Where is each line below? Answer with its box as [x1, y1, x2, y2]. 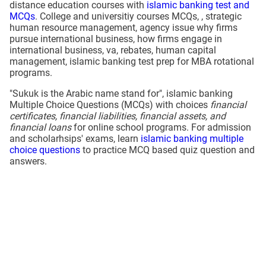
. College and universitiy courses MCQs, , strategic [35, 11, 242, 23]
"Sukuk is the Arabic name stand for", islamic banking [9, 88, 233, 100]
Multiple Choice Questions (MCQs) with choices [9, 99, 210, 111]
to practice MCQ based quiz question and [80, 144, 255, 156]
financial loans [9, 122, 71, 134]
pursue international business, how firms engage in [9, 33, 222, 45]
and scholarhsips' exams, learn [9, 133, 141, 145]
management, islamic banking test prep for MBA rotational [9, 56, 254, 68]
